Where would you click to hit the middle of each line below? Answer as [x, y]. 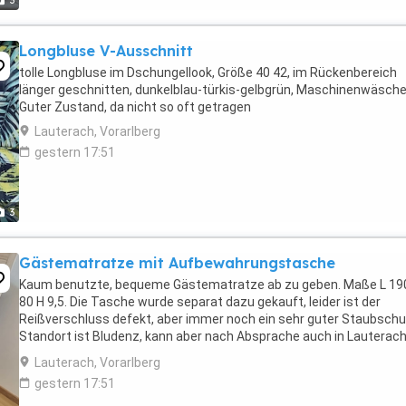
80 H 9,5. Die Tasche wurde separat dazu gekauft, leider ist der [200, 302]
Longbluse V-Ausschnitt [106, 51]
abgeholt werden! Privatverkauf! [111, 353]
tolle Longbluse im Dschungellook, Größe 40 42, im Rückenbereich [208, 72]
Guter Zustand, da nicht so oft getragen [135, 107]
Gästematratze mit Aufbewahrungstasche [177, 263]
